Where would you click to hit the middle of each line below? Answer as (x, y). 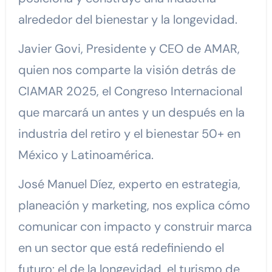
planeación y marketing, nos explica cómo (134, 205)
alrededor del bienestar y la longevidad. (127, 19)
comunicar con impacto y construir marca (135, 226)
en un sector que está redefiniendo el (121, 247)
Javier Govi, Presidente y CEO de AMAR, (129, 48)
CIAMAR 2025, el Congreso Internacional (130, 91)
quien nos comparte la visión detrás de (127, 70)
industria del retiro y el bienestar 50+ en (129, 133)
